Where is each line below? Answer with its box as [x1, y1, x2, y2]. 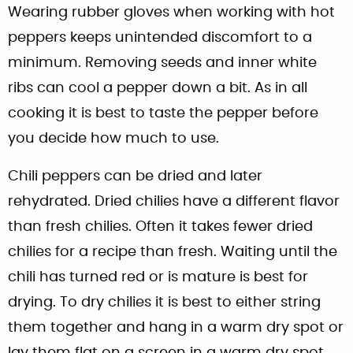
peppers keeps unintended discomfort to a [8, 30, 312, 45]
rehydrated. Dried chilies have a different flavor [8, 194, 340, 209]
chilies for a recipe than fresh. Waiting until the [8, 244, 337, 259]
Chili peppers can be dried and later [8, 169, 262, 184]
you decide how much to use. [8, 131, 219, 146]
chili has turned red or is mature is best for [8, 269, 308, 284]
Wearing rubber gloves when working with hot [8, 5, 335, 20]
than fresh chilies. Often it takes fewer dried [8, 219, 313, 234]
